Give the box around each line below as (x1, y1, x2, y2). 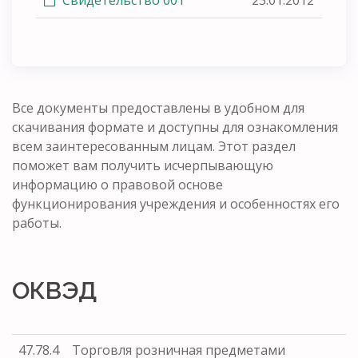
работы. (12, 213, 62, 232)
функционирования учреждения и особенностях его (12, 194, 340, 213)
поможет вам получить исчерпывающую (12, 156, 273, 174)
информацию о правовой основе (12, 175, 223, 193)
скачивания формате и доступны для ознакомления (12, 117, 338, 136)
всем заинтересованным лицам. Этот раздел (12, 137, 296, 155)
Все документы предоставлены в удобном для (12, 98, 304, 117)
